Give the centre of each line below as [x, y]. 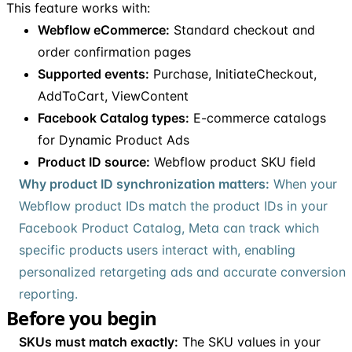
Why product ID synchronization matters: [144, 183]
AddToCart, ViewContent [113, 95]
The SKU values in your [249, 341]
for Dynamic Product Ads [114, 139]
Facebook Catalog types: [114, 117]
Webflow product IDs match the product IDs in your [173, 205]
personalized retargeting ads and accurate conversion [182, 271]
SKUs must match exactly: [99, 341]
